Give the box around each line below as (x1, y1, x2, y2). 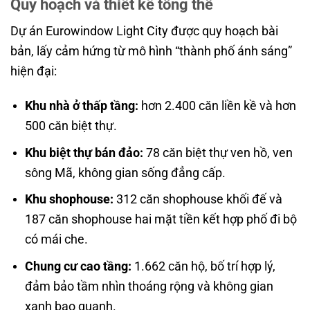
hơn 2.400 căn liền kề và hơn (138, 98, 296, 113)
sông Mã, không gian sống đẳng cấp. (24, 165, 226, 180)
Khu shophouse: (24, 192, 113, 207)
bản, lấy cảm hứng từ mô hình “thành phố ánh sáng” (10, 44, 292, 59)
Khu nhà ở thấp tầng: (24, 98, 138, 113)
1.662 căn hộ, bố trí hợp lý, (131, 258, 275, 273)
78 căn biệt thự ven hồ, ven (143, 145, 293, 160)
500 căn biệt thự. (24, 118, 117, 134)
